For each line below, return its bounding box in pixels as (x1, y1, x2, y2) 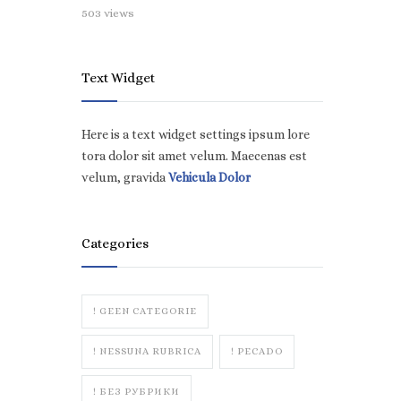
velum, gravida (81, 170, 168, 184)
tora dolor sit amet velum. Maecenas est (81, 149, 307, 163)
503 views (81, 6, 134, 20)
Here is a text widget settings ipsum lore (81, 127, 310, 141)
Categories (81, 235, 149, 252)
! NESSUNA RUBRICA (93, 346, 201, 357)
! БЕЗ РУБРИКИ (93, 386, 180, 397)
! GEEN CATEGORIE (93, 305, 197, 317)
